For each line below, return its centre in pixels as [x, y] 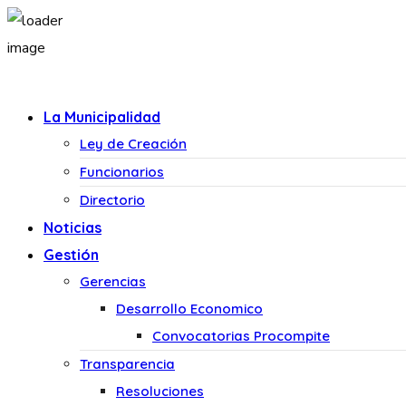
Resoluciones [160, 391]
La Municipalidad [102, 117]
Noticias [72, 227]
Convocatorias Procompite [241, 336]
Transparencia [127, 364]
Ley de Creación [133, 144]
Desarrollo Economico [189, 309]
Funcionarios [122, 172]
